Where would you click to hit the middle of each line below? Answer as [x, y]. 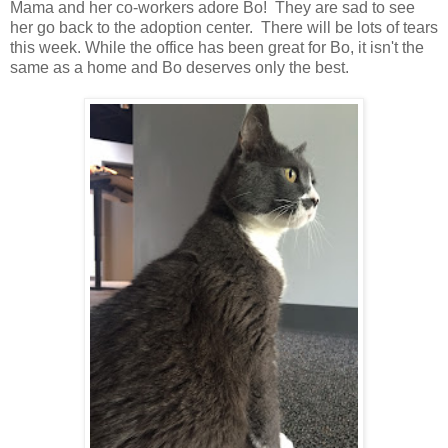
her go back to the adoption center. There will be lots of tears [224, 27]
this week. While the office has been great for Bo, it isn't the [217, 47]
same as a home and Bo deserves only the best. [179, 67]
